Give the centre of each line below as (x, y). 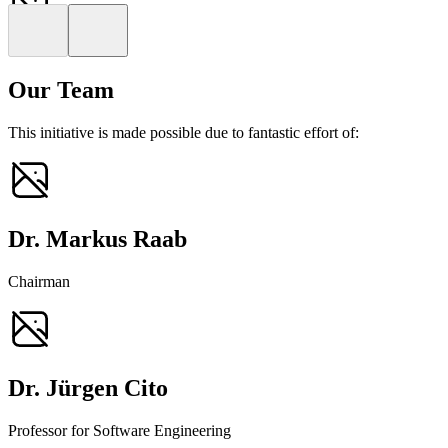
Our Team (61, 90)
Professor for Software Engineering (119, 430)
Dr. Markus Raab (97, 239)
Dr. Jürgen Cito (88, 387)
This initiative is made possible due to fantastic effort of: (183, 133)
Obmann (164, 25)
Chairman (39, 282)
